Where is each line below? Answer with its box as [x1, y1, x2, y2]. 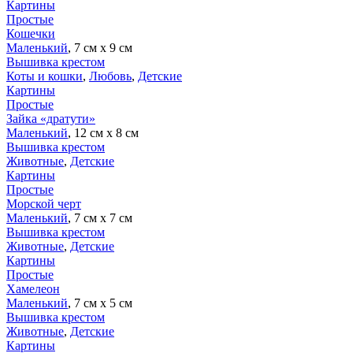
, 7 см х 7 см [68, 210, 132, 225]
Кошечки [6, 26, 55, 40]
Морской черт [6, 196, 81, 210]
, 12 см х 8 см [68, 125, 139, 139]
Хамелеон [6, 281, 60, 295]
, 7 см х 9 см [68, 40, 132, 54]
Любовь [89, 69, 132, 83]
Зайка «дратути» [6, 111, 95, 125]
